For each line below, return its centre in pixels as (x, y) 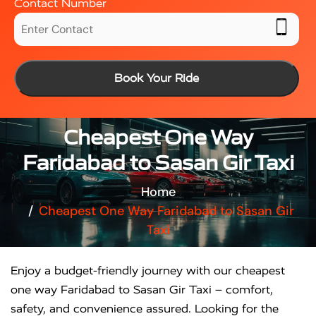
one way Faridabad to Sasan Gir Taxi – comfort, (142, 290)
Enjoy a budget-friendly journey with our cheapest (148, 271)
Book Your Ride (156, 78)
